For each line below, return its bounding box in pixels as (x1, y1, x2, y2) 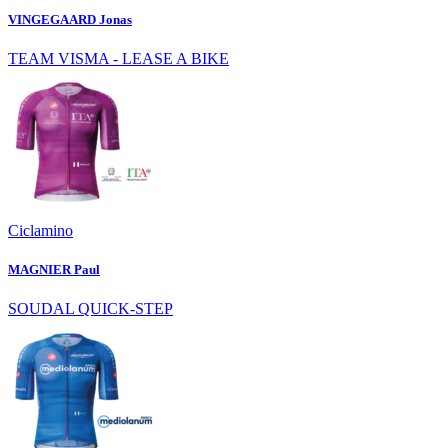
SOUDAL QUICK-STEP (8, 300, 173, 318)
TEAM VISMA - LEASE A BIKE (8, 49, 229, 67)
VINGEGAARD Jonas (8, 11, 132, 27)
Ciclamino (8, 221, 73, 239)
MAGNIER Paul (8, 262, 100, 278)
